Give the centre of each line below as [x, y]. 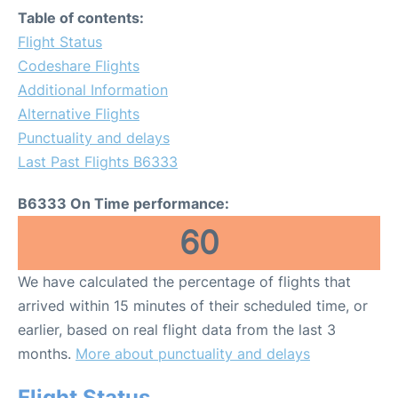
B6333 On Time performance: [123, 203]
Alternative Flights [79, 114]
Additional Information [93, 90]
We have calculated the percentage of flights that [184, 282]
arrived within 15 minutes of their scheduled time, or [193, 306]
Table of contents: [81, 18]
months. [47, 354]
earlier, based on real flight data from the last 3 [177, 330]
